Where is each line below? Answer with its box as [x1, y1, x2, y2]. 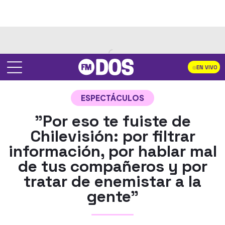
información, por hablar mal [8, 141, 217, 161]
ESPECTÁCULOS [81, 93, 144, 102]
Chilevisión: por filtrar [30, 126, 195, 146]
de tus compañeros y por [18, 156, 207, 176]
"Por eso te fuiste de [34, 111, 191, 131]
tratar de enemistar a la [24, 171, 201, 191]
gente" [86, 186, 139, 206]
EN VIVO [196, 64, 217, 71]
